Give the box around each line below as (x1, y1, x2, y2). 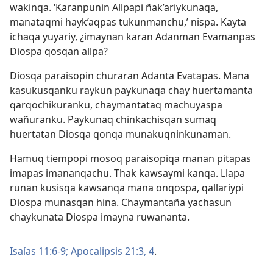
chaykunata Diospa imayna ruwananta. (10, 210, 190, 224)
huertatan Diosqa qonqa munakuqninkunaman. (10, 127, 231, 141)
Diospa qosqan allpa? (10, 44, 108, 58)
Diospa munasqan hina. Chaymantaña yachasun (10, 196, 232, 209)
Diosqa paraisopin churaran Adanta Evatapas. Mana (10, 69, 249, 82)
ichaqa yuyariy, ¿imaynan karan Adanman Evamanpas (10, 30, 255, 43)
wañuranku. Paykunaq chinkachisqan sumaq (10, 113, 216, 126)
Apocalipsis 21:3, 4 (68, 244, 154, 258)
